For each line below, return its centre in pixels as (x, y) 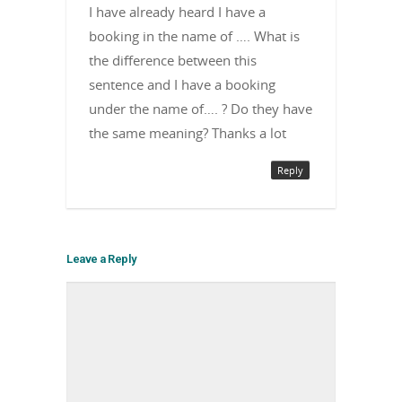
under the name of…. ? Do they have (201, 108)
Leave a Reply (101, 258)
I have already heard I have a (177, 11)
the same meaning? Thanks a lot (188, 132)
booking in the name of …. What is (194, 35)
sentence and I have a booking (182, 84)
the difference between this (173, 60)
